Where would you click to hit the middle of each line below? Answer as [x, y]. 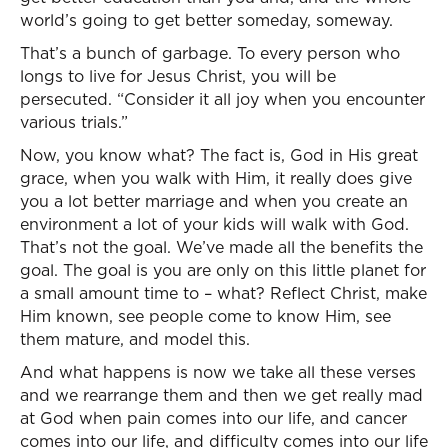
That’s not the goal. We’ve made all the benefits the [221, 247]
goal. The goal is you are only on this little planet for [223, 270]
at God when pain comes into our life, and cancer [213, 418]
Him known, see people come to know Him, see [205, 316]
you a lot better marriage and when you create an [214, 201]
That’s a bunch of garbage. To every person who [210, 53]
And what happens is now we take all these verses [218, 372]
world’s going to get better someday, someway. [206, 20]
